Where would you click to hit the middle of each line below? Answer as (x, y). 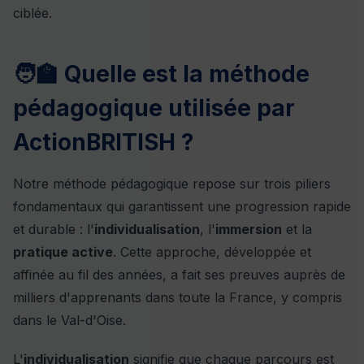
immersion (249, 230)
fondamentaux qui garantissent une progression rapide (182, 207)
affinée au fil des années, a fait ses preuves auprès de (179, 275)
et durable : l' (54, 230)
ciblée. (32, 13)
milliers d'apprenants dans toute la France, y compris (178, 298)
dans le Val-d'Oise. (69, 321)
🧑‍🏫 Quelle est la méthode (161, 74)
